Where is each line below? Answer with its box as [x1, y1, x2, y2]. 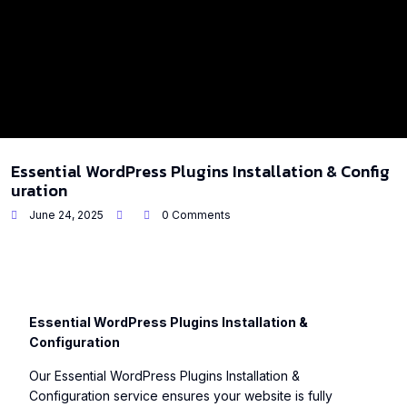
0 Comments [159, 208, 231, 222]
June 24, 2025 [26, 208, 104, 222]
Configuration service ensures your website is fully [29, 388, 333, 403]
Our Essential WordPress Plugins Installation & [29, 368, 300, 383]
